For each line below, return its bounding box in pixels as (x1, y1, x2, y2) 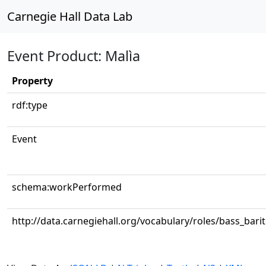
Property (12, 74, 53, 87)
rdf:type (12, 99, 47, 112)
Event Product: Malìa (7, 46, 140, 65)
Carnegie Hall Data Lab (7, 8, 132, 24)
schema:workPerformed (12, 180, 122, 194)
